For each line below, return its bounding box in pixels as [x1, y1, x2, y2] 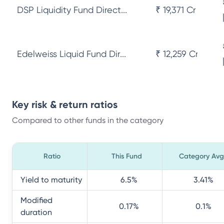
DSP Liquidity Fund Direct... [17, 4, 127, 15]
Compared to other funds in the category [12, 115, 163, 125]
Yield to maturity [20, 175, 82, 184]
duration [20, 207, 52, 217]
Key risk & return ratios [12, 98, 117, 110]
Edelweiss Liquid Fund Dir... [17, 48, 126, 59]
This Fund [111, 152, 142, 160]
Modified [20, 195, 52, 205]
